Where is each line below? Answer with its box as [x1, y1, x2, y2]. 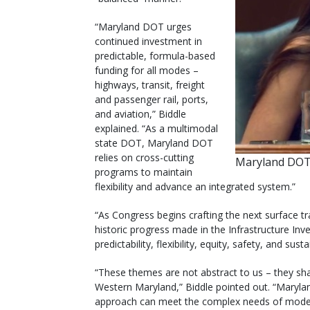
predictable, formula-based [95, 48, 215, 62]
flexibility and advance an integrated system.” [95, 179, 295, 193]
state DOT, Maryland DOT [95, 136, 213, 149]
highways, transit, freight [95, 77, 205, 91]
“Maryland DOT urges [95, 19, 192, 33]
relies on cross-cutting [95, 150, 194, 164]
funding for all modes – [95, 63, 199, 77]
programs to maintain [95, 165, 192, 179]
